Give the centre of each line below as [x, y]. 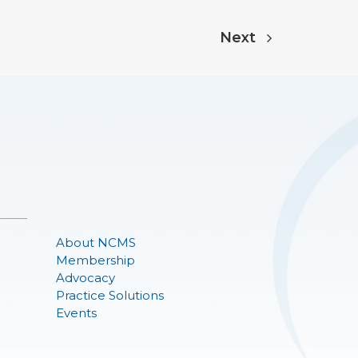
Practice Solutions [110, 295]
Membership [95, 260]
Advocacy [86, 278]
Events [76, 313]
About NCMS [96, 243]
